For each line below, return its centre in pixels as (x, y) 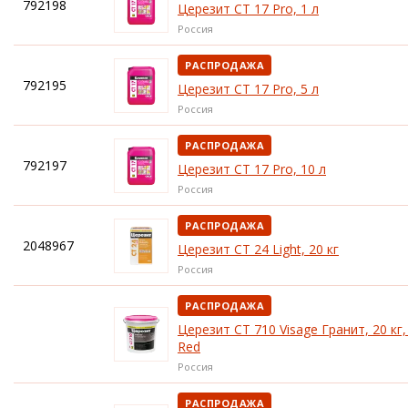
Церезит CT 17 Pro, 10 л (252, 169)
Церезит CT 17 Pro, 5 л (248, 89)
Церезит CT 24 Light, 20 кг (258, 249)
